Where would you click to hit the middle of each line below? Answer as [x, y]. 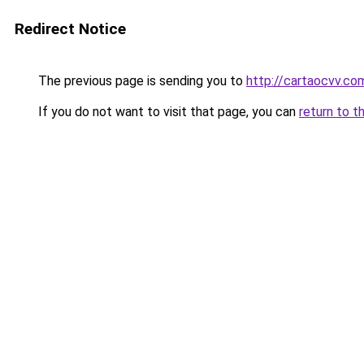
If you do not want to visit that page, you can [167, 112]
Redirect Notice [70, 29]
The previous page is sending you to [141, 81]
